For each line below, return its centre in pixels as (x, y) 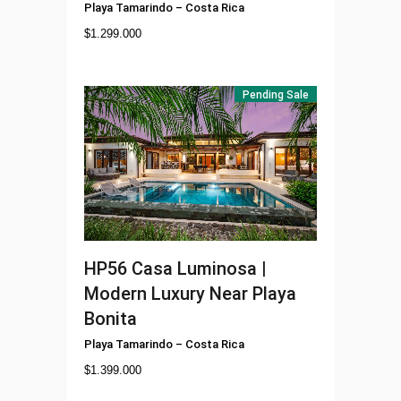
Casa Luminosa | (199, 269)
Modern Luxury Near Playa (190, 294)
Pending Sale (276, 95)
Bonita (111, 319)
